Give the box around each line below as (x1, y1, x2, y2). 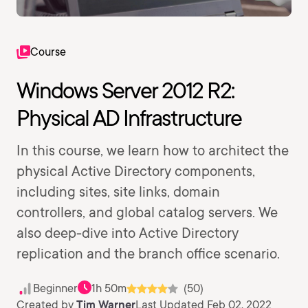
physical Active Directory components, (16, 163, 255, 179)
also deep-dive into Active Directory (16, 225, 239, 241)
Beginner (33, 282, 78, 295)
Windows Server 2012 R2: (16, 77, 234, 104)
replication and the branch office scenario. (16, 245, 280, 262)
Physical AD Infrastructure (16, 104, 241, 131)
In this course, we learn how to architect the (16, 142, 289, 159)
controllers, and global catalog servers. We (16, 204, 278, 221)
